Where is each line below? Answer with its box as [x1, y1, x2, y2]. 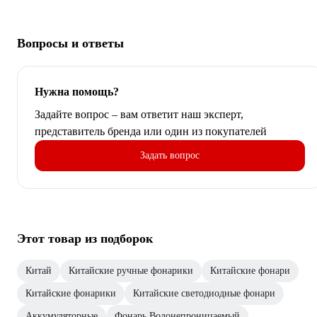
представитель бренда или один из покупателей [35, 125, 267, 137]
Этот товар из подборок [17, 231, 153, 246]
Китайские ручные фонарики [69, 265, 193, 276]
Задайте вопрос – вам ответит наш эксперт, [35, 108, 243, 120]
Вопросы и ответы [17, 35, 124, 50]
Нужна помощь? [35, 85, 119, 98]
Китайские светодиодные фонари [133, 287, 275, 299]
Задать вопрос [140, 149, 200, 161]
